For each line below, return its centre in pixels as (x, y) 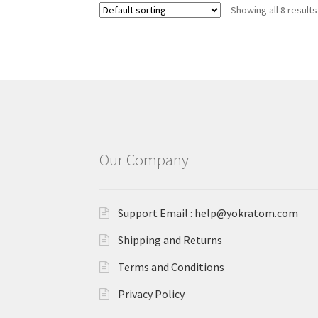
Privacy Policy (151, 294)
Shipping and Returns (170, 240)
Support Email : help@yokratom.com (208, 213)
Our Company (144, 159)
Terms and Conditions (171, 267)
